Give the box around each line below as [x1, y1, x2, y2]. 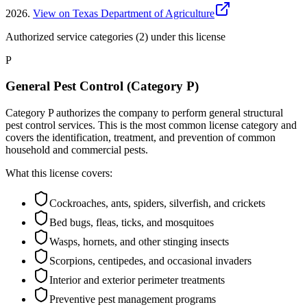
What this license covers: [5, 167, 112, 179]
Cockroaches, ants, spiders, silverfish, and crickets [49, 197, 265, 209]
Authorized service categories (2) [5, 30, 148, 42]
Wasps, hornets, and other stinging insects [49, 235, 229, 247]
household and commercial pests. [5, 143, 148, 156]
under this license [148, 30, 225, 42]
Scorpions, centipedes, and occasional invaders [49, 254, 251, 267]
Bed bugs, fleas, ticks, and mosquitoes [49, 216, 214, 228]
